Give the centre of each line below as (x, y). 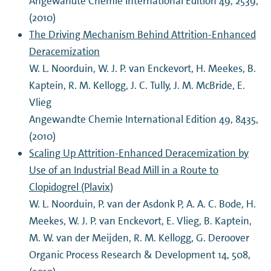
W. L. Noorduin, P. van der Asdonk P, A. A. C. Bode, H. (143, 204)
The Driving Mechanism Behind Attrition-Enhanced (143, 35)
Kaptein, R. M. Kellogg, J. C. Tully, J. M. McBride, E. (137, 86)
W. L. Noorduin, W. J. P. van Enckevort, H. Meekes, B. (143, 69)
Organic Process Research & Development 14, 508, (140, 255)
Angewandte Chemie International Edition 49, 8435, (144, 119)
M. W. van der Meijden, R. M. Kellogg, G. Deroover (139, 238)
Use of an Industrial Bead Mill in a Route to (124, 170)
